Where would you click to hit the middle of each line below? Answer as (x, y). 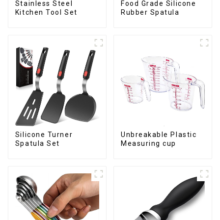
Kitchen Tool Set (46, 13)
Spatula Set (37, 144)
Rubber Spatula (150, 13)
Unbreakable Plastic (159, 135)
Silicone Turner (44, 135)
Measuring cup (148, 144)
